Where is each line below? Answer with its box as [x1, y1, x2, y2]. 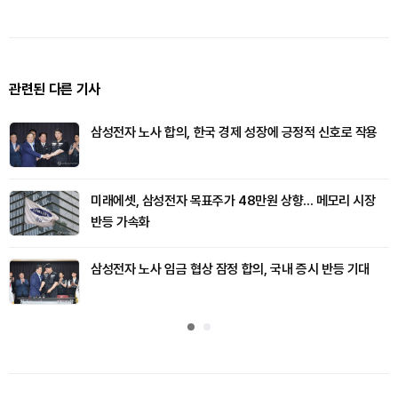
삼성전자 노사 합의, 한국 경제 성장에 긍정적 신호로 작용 [91, 123, 378, 140]
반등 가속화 [91, 213, 150, 230]
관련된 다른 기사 [9, 80, 100, 98]
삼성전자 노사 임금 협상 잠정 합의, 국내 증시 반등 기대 [91, 260, 370, 277]
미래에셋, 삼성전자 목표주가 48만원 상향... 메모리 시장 [91, 192, 376, 209]
